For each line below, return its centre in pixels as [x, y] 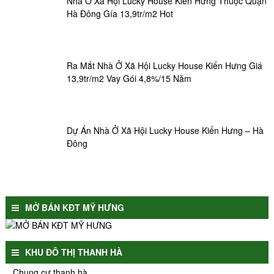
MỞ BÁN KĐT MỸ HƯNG [74, 207]
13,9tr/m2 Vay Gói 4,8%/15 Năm [129, 78]
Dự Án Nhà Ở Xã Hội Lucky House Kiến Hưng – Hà [165, 130]
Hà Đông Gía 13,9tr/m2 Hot [120, 13]
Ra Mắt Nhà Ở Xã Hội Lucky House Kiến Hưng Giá [164, 65]
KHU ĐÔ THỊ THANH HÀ [73, 252]
